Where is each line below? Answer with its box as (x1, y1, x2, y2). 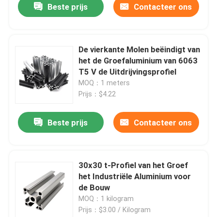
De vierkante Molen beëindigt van (78, 45, 201, 55)
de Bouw (78, 183, 110, 193)
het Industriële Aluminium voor (78, 171, 191, 182)
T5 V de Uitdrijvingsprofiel (78, 67, 177, 77)
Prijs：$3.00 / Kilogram (78, 206, 151, 214)
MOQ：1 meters (78, 79, 130, 87)
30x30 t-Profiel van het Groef (78, 160, 188, 170)
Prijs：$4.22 (78, 90, 116, 98)
